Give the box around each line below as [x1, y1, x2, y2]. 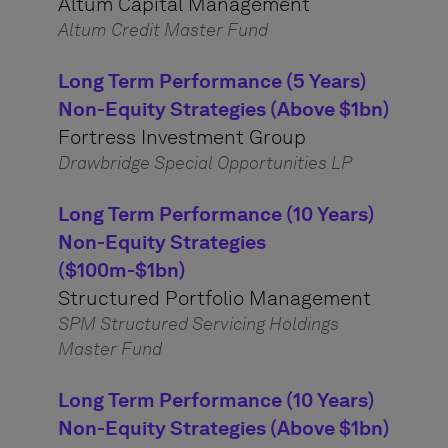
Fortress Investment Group [57, 125, 306, 149]
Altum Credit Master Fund [57, 19, 268, 41]
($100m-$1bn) [57, 258, 186, 282]
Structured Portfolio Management [57, 286, 371, 310]
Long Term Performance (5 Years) [57, 69, 367, 93]
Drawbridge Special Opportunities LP [57, 152, 352, 174]
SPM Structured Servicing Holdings [57, 313, 339, 335]
